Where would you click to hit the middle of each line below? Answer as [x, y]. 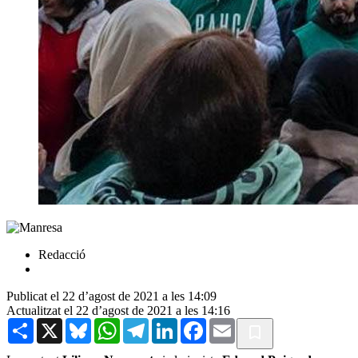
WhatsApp [147, 324]
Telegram [172, 324]
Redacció [62, 254]
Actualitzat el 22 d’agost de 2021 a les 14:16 [118, 310]
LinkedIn [201, 324]
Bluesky [112, 324]
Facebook [231, 324]
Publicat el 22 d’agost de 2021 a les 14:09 [111, 296]
